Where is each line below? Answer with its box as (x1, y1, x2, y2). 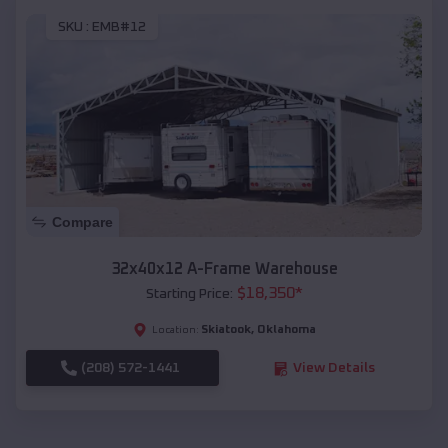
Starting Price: (145, 287, 233, 302)
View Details (292, 361, 375, 376)
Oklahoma (256, 324, 316, 337)
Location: (151, 325, 199, 336)
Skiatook (200, 324, 251, 337)
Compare (52, 214, 113, 231)
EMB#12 (92, 20, 146, 35)
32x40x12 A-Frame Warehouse (110, 261, 338, 278)
